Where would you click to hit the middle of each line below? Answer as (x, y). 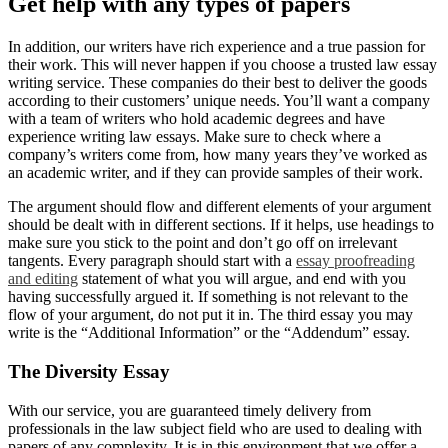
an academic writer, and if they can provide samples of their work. (215, 173)
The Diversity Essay (89, 371)
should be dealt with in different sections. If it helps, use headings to (221, 225)
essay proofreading (355, 261)
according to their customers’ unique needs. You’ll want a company (219, 101)
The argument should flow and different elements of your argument (219, 207)
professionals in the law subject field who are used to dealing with (215, 428)
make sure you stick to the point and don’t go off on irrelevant (202, 243)
